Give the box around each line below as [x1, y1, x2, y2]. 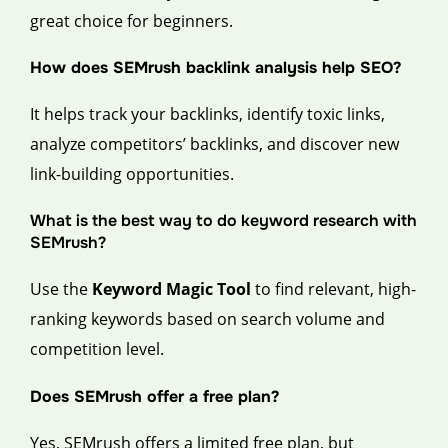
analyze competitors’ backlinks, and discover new [30, 133, 399, 156]
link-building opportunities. [30, 163, 234, 186]
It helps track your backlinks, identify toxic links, [30, 103, 385, 126]
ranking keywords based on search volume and [30, 308, 385, 331]
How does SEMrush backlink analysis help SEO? [30, 57, 401, 79]
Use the [30, 278, 92, 301]
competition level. [30, 338, 164, 361]
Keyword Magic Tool [92, 278, 251, 301]
